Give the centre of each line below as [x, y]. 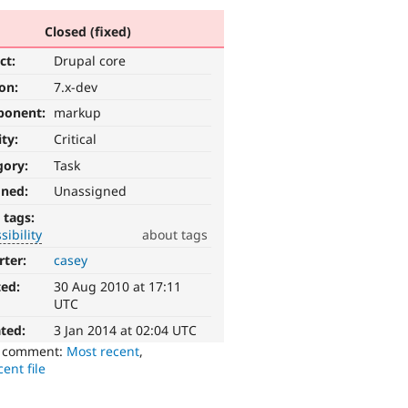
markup [78, 113]
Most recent [103, 351]
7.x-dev [76, 87]
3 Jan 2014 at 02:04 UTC [126, 330]
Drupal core [90, 61]
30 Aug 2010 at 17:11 [118, 287]
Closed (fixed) [87, 31]
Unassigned [91, 191]
